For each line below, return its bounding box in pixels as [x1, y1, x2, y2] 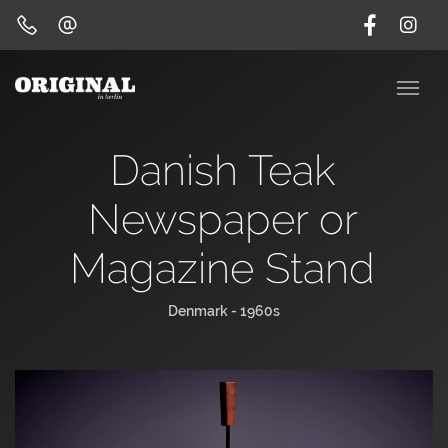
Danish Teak [109, 146, 336, 195]
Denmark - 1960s [168, 303, 280, 319]
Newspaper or [87, 195, 358, 244]
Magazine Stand [70, 244, 375, 293]
